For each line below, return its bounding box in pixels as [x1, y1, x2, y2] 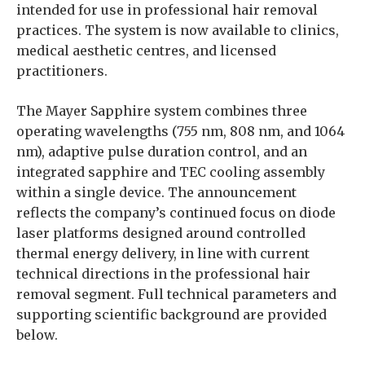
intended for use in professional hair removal [16, 2, 318, 18]
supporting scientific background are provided [16, 306, 327, 323]
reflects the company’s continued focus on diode [16, 204, 336, 221]
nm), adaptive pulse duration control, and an [16, 143, 307, 160]
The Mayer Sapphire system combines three [16, 103, 307, 119]
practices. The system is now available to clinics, [16, 22, 339, 38]
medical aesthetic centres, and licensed [16, 42, 276, 59]
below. [16, 327, 58, 343]
